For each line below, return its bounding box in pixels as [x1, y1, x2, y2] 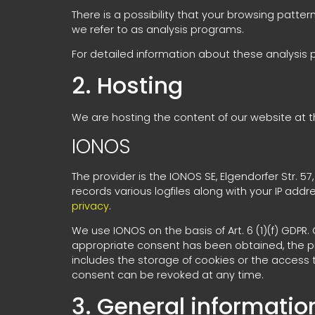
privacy [72, 198, 109, 213]
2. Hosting [72, 69, 183, 101]
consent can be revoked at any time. [72, 268, 264, 283]
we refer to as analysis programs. [72, 22, 244, 37]
